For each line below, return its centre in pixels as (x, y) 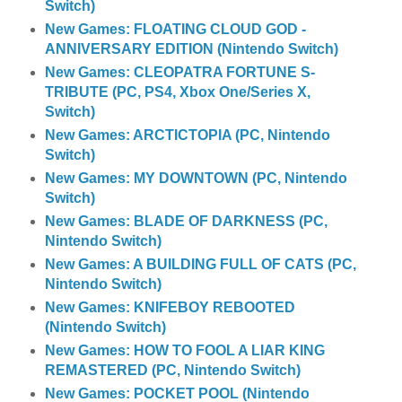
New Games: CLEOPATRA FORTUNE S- (179, 73)
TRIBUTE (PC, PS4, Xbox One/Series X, (177, 92)
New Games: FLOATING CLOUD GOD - (175, 30)
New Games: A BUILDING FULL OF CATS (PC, (200, 264)
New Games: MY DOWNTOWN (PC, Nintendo (196, 178)
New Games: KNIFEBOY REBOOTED (170, 307)
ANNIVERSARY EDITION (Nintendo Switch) (191, 49)
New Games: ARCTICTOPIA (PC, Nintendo (187, 135)
